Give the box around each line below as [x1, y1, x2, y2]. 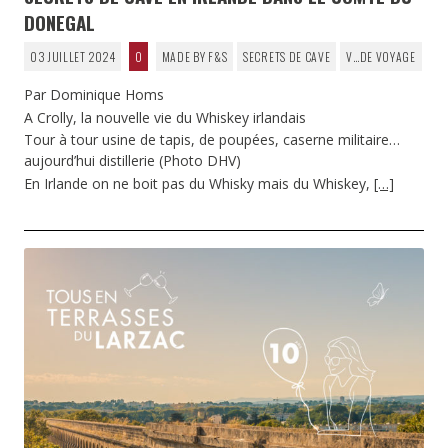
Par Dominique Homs [24, 85, 164, 105]
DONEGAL [24, 8, 95, 37]
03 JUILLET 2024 [29, 48, 116, 66]
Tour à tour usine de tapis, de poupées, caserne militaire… [24, 130, 400, 150]
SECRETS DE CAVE [243, 48, 331, 66]
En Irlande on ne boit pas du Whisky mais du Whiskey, [24, 173, 374, 193]
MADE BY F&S [161, 48, 228, 66]
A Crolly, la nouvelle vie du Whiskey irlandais [24, 107, 306, 127]
